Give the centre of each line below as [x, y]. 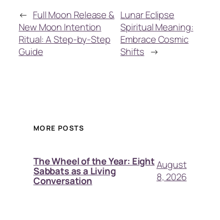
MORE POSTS [59, 128]
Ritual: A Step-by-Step [65, 39]
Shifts [132, 51]
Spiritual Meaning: [157, 27]
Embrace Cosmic [154, 39]
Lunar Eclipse [148, 14]
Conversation [63, 181]
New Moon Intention [60, 27]
